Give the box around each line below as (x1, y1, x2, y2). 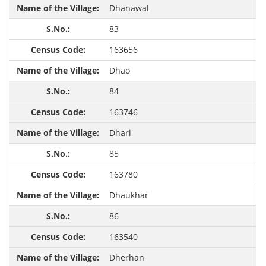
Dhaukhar (109, 189, 148, 201)
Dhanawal (109, 2, 149, 14)
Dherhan (109, 252, 144, 264)
